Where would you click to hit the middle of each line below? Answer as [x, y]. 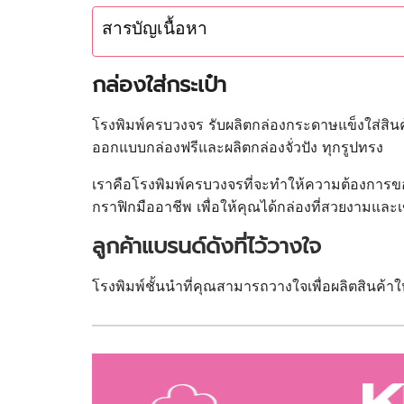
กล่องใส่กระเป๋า [159, 84]
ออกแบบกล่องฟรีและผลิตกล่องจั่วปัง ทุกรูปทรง [238, 147]
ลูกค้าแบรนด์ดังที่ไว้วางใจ [207, 246]
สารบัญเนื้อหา [155, 28]
